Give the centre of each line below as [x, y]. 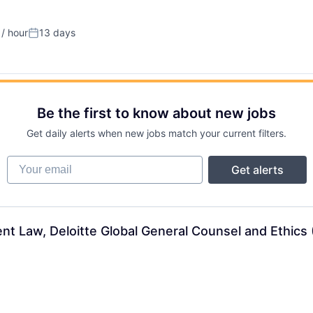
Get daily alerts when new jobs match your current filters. [156, 133]
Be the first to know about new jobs [156, 113]
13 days [57, 32]
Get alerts [257, 170]
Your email [34, 162]
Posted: [47, 38]
